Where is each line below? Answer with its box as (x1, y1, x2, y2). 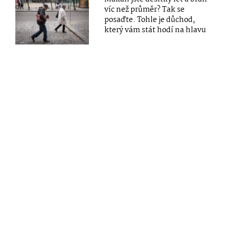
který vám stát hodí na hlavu (104, 24, 207, 37)
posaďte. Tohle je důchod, (104, 14, 196, 27)
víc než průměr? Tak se (104, 4, 185, 16)
